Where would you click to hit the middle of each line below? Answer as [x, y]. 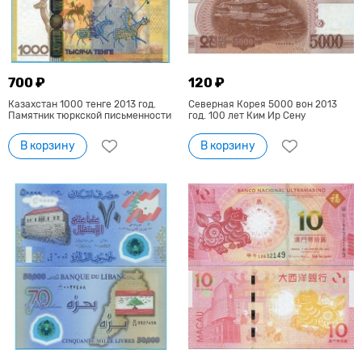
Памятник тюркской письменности [90, 116]
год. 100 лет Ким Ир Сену [247, 116]
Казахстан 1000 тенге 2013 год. [82, 105]
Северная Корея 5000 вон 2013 [262, 105]
